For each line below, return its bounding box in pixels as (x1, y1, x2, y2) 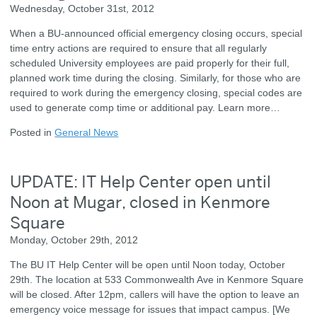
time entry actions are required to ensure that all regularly (10, 42, 267, 54)
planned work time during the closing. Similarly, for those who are (10, 72, 301, 84)
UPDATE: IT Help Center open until (10, 171, 272, 192)
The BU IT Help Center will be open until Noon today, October (10, 259, 286, 271)
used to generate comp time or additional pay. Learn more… (10, 102, 281, 114)
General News (54, 127, 119, 139)
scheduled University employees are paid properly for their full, (10, 57, 290, 69)
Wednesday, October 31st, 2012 (10, 2, 155, 14)
